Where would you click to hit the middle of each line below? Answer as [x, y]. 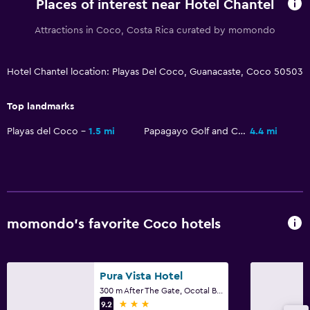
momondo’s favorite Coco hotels [114, 225]
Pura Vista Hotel [141, 276]
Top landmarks [40, 106]
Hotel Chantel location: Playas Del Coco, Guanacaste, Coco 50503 [155, 72]
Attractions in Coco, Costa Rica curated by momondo [155, 30]
